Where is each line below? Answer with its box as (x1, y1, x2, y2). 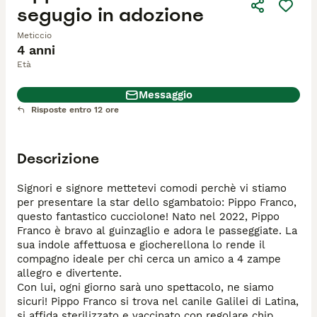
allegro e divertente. (17, 267, 125, 279)
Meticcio (17, 30, 52, 41)
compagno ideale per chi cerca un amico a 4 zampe (17, 253, 281, 265)
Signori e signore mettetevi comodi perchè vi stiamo (17, 182, 287, 195)
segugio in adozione (17, 2, 204, 28)
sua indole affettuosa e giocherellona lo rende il (17, 238, 265, 251)
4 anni (17, 42, 55, 58)
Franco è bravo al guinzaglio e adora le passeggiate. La (17, 224, 297, 237)
